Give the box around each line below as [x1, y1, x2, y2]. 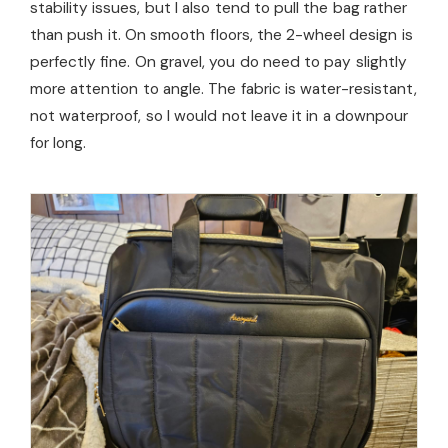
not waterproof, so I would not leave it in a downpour [30, 106, 409, 127]
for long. [30, 133, 87, 154]
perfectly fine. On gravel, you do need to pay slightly [30, 52, 407, 73]
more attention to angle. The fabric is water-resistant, [30, 79, 418, 100]
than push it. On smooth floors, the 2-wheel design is [30, 25, 413, 46]
